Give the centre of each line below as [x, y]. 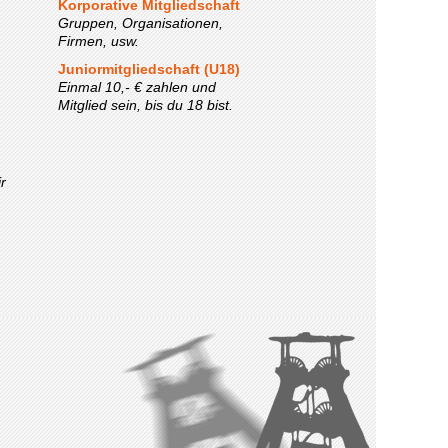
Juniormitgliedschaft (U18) [149, 69]
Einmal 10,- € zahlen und [137, 87]
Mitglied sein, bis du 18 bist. [145, 105]
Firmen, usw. [98, 41]
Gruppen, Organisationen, [140, 23]
